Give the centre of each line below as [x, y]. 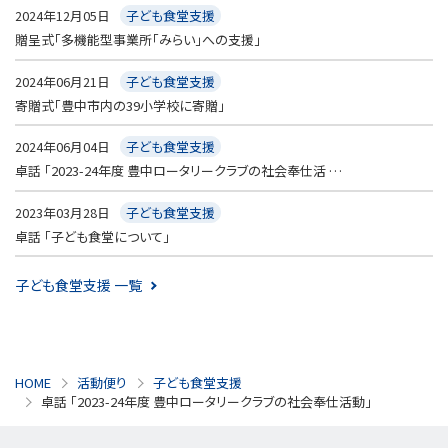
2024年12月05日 [62, 16]
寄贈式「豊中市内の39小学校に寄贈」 [120, 105]
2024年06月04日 [62, 147]
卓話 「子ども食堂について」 [92, 236]
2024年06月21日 [62, 81]
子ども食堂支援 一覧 [78, 285]
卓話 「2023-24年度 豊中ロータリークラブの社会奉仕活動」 [206, 402]
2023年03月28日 [62, 212]
